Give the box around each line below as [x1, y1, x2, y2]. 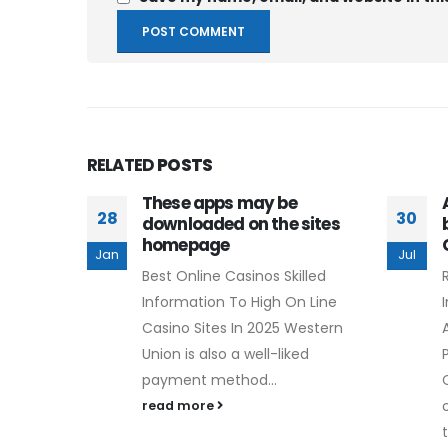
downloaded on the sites [142, 212, 340, 237]
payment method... [142, 370, 277, 391]
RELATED [87, 153, 158, 178]
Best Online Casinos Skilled [142, 266, 326, 287]
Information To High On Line [142, 292, 337, 313]
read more [142, 397, 217, 415]
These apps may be [142, 191, 297, 216]
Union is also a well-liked [142, 344, 309, 365]
